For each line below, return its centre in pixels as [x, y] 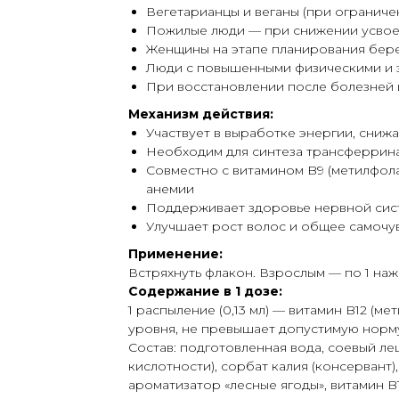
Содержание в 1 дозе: [205, 292]
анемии [170, 189]
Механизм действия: [201, 114]
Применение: [175, 254]
